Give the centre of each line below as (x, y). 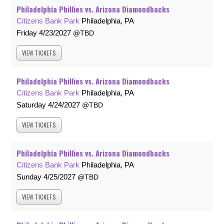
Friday (27, 33)
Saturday (31, 105)
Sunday (29, 177)
